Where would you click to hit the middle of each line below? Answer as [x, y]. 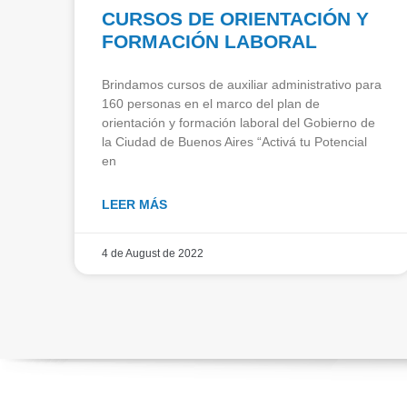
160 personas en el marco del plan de [211, 103]
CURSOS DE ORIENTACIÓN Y [235, 18]
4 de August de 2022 [153, 253]
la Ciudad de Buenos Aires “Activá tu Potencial [234, 141]
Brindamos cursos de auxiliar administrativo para [242, 84]
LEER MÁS [134, 204]
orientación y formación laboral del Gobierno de [238, 122]
